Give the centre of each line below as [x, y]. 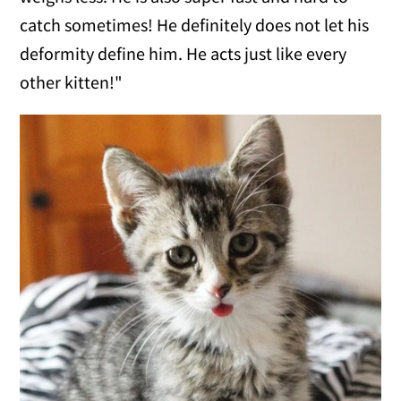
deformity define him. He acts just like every [183, 53]
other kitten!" [72, 81]
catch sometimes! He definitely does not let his [195, 24]
